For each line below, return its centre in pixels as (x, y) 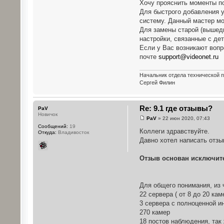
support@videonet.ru (188, 56)
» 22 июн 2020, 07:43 (183, 118)
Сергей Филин (157, 83)
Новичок (47, 114)
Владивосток (72, 132)
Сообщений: (53, 126)
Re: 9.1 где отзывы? (176, 108)
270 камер (154, 212)
